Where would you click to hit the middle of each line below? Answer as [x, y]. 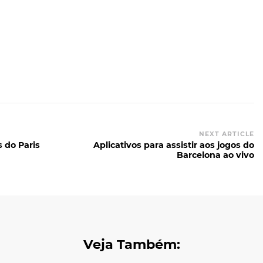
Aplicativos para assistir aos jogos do [173, 145]
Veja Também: [131, 244]
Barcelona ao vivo [215, 155]
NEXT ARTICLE [226, 134]
